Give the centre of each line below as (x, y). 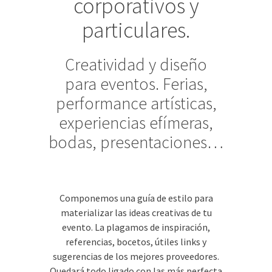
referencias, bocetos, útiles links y (136, 242)
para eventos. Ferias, (136, 84)
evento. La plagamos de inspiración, (136, 227)
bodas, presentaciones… (136, 142)
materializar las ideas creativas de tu (136, 212)
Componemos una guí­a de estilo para (136, 198)
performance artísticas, (136, 103)
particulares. (136, 30)
